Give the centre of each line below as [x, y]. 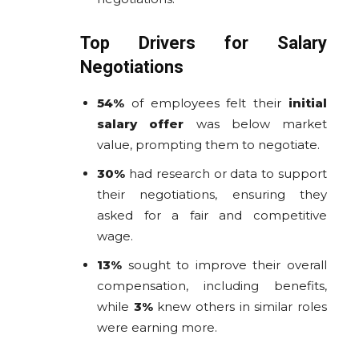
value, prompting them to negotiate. [208, 144]
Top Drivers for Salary [204, 42]
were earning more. [157, 327]
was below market [255, 123]
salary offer [141, 123]
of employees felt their [206, 103]
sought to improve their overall [224, 264]
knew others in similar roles [240, 306]
